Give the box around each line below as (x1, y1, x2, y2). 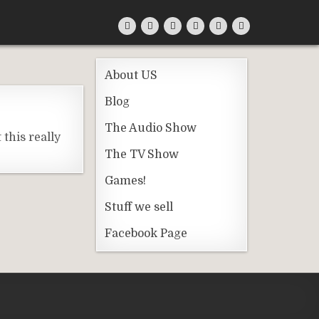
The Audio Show (105, 122, 197, 135)
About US (105, 69, 157, 82)
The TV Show (105, 148, 179, 161)
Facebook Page (105, 227, 187, 240)
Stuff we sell (105, 201, 173, 214)
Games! (105, 174, 146, 187)
